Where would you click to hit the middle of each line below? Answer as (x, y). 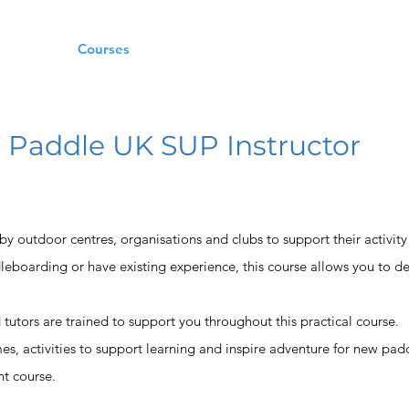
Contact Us (354, 49)
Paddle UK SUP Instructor (184, 145)
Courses (103, 49)
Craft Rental (253, 49)
